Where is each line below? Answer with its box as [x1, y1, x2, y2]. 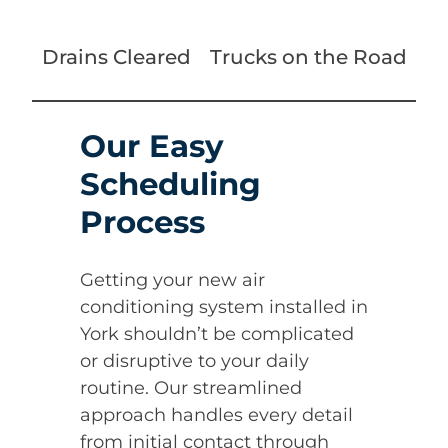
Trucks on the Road [209, 45, 407, 70]
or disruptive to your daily [80, 349, 309, 372]
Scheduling [80, 165, 261, 204]
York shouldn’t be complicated [80, 322, 354, 345]
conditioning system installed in [80, 295, 368, 318]
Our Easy [80, 127, 223, 166]
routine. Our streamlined [80, 376, 302, 399]
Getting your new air [80, 268, 265, 291]
